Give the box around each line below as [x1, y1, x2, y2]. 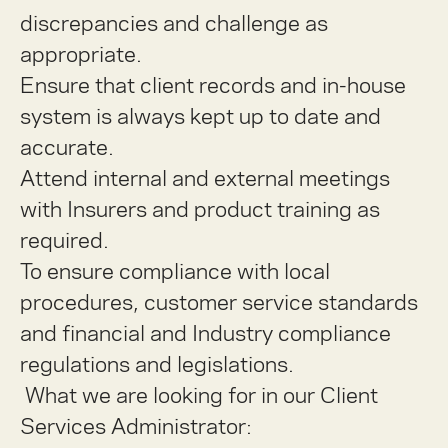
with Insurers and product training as [20, 194, 380, 224]
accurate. [20, 132, 114, 162]
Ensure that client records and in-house [20, 70, 406, 100]
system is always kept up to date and [20, 101, 381, 131]
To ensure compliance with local [20, 256, 330, 286]
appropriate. [20, 39, 142, 69]
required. [20, 225, 109, 255]
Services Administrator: [20, 411, 252, 441]
